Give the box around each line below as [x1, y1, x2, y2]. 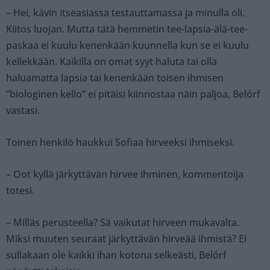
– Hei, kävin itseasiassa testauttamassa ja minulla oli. [6, 5, 245, 19]
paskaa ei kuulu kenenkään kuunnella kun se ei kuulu [6, 38, 249, 52]
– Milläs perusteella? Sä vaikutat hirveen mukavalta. [6, 215, 239, 229]
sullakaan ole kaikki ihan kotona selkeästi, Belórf [6, 248, 227, 262]
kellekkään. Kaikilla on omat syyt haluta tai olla [6, 54, 217, 68]
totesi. [6, 183, 34, 197]
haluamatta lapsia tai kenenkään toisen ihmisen [6, 71, 224, 84]
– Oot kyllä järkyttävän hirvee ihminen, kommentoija [6, 167, 243, 181]
